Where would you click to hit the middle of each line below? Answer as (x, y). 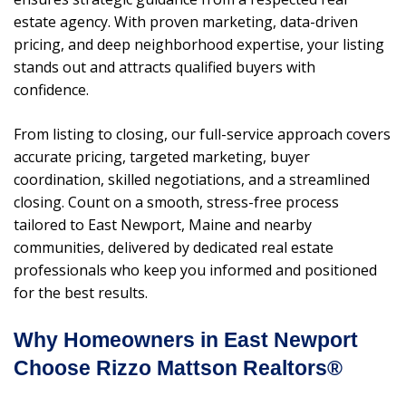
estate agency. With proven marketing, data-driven (186, 22)
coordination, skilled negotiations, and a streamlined (192, 180)
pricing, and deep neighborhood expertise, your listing (199, 45)
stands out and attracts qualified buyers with (164, 68)
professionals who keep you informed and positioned (195, 271)
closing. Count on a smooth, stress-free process (176, 203)
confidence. (51, 90)
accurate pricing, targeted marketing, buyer (162, 157)
